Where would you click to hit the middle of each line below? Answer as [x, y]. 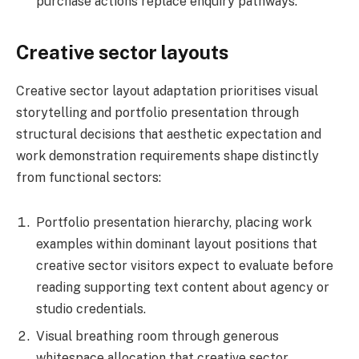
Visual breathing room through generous [157, 337]
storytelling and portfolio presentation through [157, 113]
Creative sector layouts [122, 52]
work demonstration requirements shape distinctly [167, 156]
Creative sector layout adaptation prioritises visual [167, 91]
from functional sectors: [89, 178]
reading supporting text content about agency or [183, 288]
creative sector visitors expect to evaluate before [185, 266]
